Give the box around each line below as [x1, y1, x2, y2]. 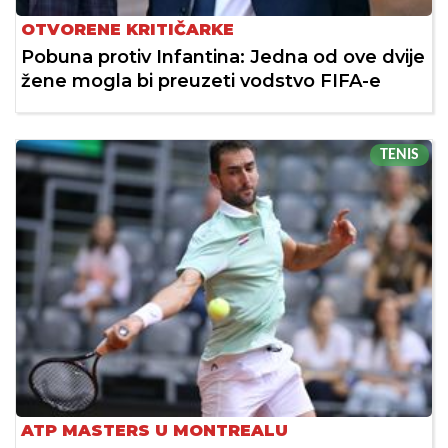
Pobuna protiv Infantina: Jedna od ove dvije [21, 45, 425, 68]
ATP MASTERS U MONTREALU [21, 421, 288, 441]
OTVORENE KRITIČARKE [21, 19, 234, 39]
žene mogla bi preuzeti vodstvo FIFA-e [21, 69, 381, 92]
